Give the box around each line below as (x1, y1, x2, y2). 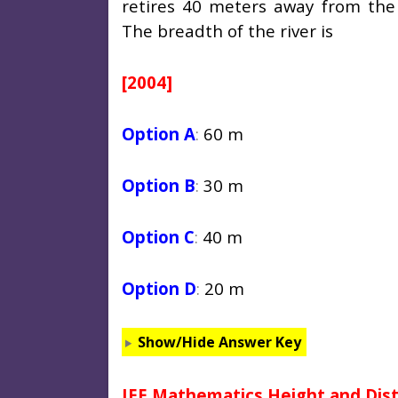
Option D (122, 277, 196, 300)
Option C (122, 226, 195, 249)
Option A (122, 123, 195, 146)
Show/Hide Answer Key (137, 332, 301, 353)
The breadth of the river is (122, 20, 333, 43)
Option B (122, 174, 195, 197)
